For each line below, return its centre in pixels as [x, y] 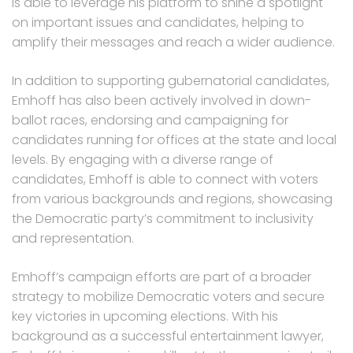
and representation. [73, 238]
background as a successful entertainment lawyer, [168, 336]
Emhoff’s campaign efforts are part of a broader [162, 277]
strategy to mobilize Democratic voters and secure [168, 296]
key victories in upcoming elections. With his [145, 316]
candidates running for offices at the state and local [174, 139]
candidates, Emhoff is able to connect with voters [165, 179]
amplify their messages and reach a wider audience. [173, 42]
